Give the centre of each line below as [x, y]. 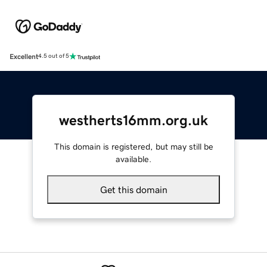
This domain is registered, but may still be [133, 146]
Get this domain [133, 189]
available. [133, 159]
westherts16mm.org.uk [133, 120]
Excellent [24, 56]
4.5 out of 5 [54, 56]
